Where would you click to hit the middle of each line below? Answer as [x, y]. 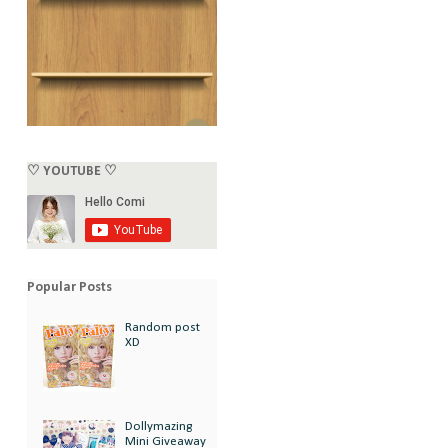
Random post [163, 328]
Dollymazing [159, 427]
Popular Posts [69, 287]
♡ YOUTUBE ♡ [72, 171]
